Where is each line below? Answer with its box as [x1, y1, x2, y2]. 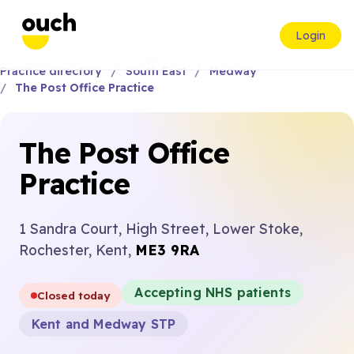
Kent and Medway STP [32, 316, 176, 332]
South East [125, 64, 186, 78]
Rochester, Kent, [19, 241, 135, 258]
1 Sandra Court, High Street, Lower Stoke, [19, 220, 303, 237]
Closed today [37, 288, 111, 302]
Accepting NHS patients [134, 284, 291, 300]
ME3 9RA [135, 241, 199, 258]
